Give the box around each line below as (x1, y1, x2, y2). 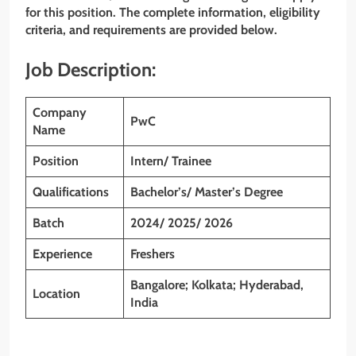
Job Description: (25, 57, 156, 81)
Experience (33, 246, 92, 261)
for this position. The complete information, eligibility (25, 4, 320, 20)
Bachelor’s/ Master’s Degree (130, 184, 283, 199)
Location (33, 285, 80, 301)
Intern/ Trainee (130, 153, 211, 168)
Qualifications (33, 184, 109, 199)
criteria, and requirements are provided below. (25, 21, 277, 37)
